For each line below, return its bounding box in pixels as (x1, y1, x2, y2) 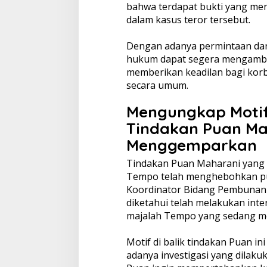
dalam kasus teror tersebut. (126, 13, 250, 27)
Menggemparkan (126, 135, 257, 156)
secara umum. (126, 79, 188, 92)
